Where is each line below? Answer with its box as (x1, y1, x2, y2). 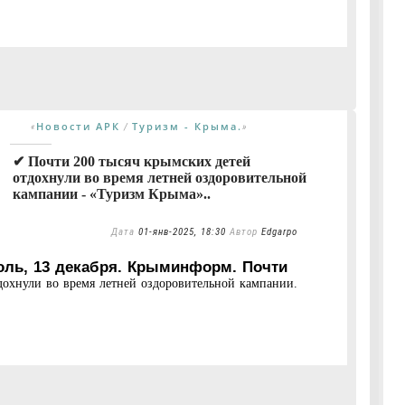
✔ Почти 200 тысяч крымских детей (13, 153, 250, 169)
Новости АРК (36, 118, 120, 133)
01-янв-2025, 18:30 (138, 225, 226, 238)
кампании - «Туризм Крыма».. (13, 185, 211, 202)
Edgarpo (261, 225, 297, 238)
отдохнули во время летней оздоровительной (13, 169, 306, 185)
